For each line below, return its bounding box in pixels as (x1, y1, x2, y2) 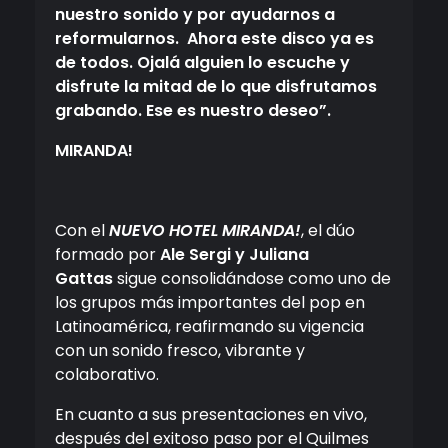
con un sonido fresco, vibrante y (55, 339, 305, 363)
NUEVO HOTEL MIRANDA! (109, 219, 301, 243)
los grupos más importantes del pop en (55, 291, 365, 315)
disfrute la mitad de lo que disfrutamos (55, 75, 377, 99)
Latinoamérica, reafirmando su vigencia (55, 315, 364, 339)
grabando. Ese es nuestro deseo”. (55, 99, 331, 123)
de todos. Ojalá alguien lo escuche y (55, 51, 350, 75)
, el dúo (301, 219, 355, 243)
